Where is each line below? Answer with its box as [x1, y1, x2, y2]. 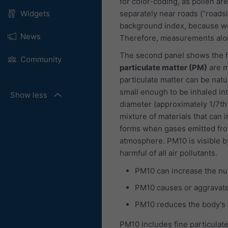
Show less [10, 90, 47, 100]
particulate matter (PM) [120, 63, 207, 72]
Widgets [20, 9, 50, 18]
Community [20, 54, 62, 64]
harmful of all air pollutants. [120, 148, 217, 158]
